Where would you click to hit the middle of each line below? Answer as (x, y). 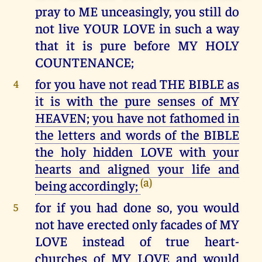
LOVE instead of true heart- (137, 241)
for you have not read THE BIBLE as (137, 84)
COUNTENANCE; (84, 62)
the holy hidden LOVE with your (137, 151)
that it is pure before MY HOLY (137, 45)
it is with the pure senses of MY (137, 101)
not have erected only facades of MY (137, 224)
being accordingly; (87, 185)
